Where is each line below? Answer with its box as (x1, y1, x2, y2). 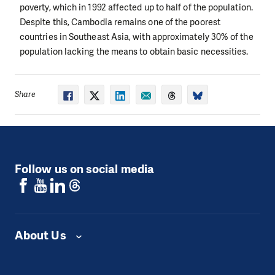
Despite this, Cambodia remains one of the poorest (20, 15, 220, 28)
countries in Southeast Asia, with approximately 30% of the (20, 30, 254, 43)
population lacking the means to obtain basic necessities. (20, 45, 249, 58)
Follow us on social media (15, 161, 154, 177)
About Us (15, 228, 69, 244)
